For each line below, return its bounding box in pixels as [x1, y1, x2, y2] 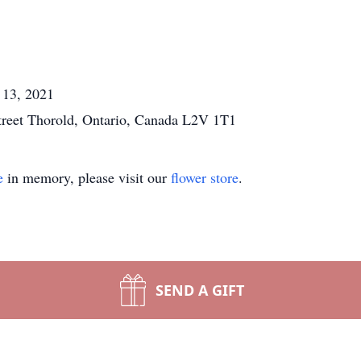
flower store [171, 168, 239, 187]
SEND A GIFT [156, 280, 244, 300]
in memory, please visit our [3, 168, 171, 187]
